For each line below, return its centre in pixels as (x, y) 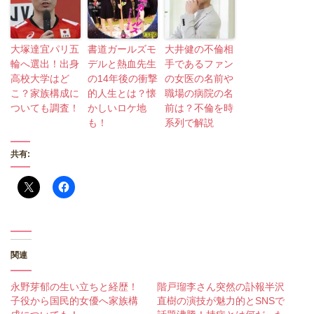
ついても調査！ (45, 108)
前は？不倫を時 (199, 108)
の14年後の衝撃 (123, 79)
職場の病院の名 (199, 94)
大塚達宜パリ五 (45, 49)
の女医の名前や (199, 79)
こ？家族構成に (45, 94)
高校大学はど (40, 79)
